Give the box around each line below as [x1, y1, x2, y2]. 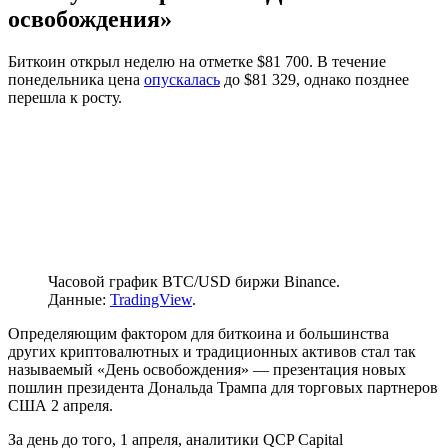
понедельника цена [8, 70, 144, 88]
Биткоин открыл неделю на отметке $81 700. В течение [8, 52, 386, 70]
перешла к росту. [8, 88, 122, 106]
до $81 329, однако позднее [220, 70, 409, 88]
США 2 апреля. [8, 396, 113, 414]
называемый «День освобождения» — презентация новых [8, 360, 406, 378]
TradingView [110, 290, 192, 308]
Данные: [48, 290, 110, 308]
